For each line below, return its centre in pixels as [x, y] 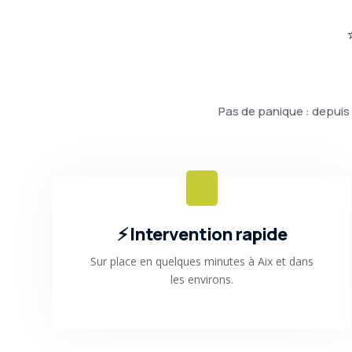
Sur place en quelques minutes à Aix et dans [202, 261]
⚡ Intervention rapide [202, 234]
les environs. [202, 279]
